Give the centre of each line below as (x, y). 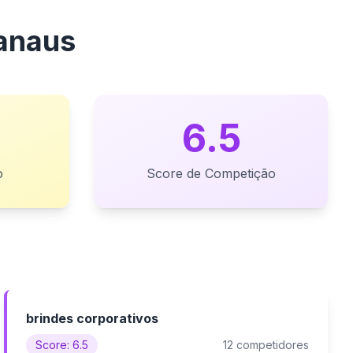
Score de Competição (211, 173)
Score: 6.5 (62, 345)
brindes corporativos (93, 318)
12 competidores (266, 345)
